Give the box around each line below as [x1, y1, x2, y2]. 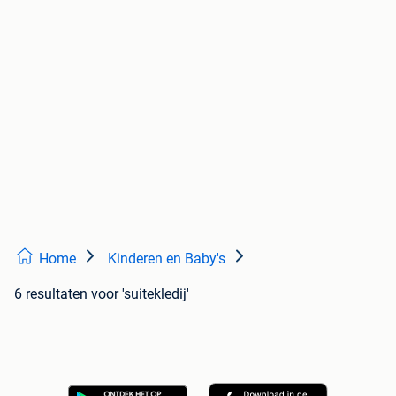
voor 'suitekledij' [91, 285, 189, 302]
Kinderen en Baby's [108, 249, 225, 267]
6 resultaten [14, 285, 88, 302]
